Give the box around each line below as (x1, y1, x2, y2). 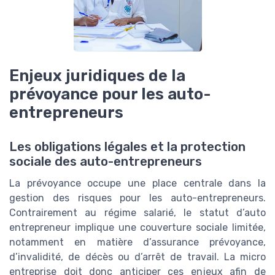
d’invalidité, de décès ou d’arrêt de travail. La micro (9, 251, 266, 263)
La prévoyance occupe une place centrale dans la (9, 177, 266, 190)
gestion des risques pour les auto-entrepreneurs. (9, 192, 266, 204)
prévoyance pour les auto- (9, 85, 211, 103)
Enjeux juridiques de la (9, 66, 185, 85)
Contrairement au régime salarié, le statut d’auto (9, 207, 266, 219)
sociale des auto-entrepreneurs (9, 154, 202, 169)
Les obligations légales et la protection (9, 139, 246, 155)
